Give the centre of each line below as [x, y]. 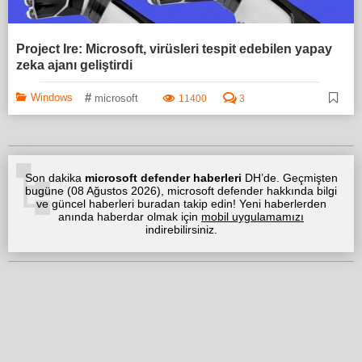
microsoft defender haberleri [163, 178]
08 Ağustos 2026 [114, 191]
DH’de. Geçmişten [289, 178]
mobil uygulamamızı [253, 217]
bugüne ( [48, 191]
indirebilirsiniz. [181, 230]
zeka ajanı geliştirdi [74, 65]
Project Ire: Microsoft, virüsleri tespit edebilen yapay [174, 49]
